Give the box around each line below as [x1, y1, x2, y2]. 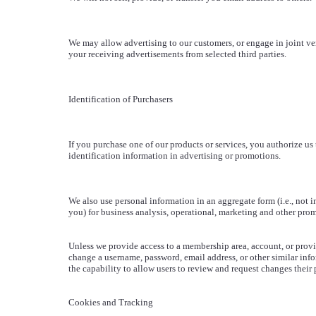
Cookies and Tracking [68, 297, 153, 308]
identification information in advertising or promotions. [68, 150, 281, 161]
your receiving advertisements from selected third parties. [68, 49, 286, 59]
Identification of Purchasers [68, 94, 173, 104]
